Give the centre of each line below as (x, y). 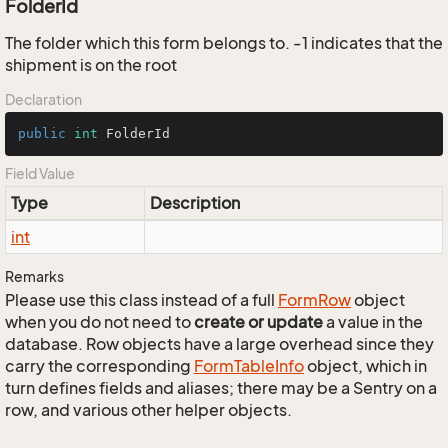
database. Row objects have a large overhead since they (219, 344)
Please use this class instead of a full (141, 300)
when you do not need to (99, 322)
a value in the (373, 322)
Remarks (34, 276)
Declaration (43, 99)
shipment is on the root (91, 65)
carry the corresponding (99, 366)
